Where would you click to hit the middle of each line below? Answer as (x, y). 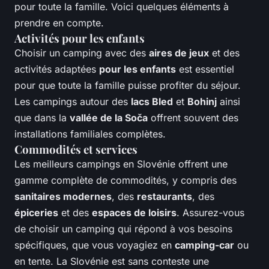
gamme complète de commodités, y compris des (125, 180)
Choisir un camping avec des (82, 53)
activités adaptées (57, 69)
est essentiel (205, 69)
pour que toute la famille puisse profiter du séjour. (128, 86)
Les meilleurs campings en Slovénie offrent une (121, 164)
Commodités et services (76, 150)
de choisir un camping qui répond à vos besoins (123, 229)
